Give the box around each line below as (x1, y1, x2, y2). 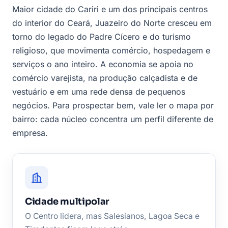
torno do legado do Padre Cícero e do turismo (12, 32, 191, 42)
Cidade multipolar (25, 196, 109, 208)
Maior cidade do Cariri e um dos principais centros (12, 4, 208, 15)
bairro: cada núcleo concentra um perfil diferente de (12, 114, 213, 125)
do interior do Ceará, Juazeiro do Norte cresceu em (12, 18, 212, 28)
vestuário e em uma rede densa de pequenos (12, 87, 185, 97)
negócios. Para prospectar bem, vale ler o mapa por (12, 100, 214, 111)
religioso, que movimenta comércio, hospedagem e (12, 45, 210, 56)
